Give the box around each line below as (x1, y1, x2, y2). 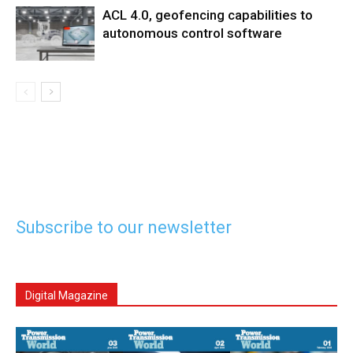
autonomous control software (102, 25, 282, 42)
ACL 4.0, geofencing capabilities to (102, 7, 313, 24)
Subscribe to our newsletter (16, 217, 232, 238)
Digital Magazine (25, 289, 108, 303)
